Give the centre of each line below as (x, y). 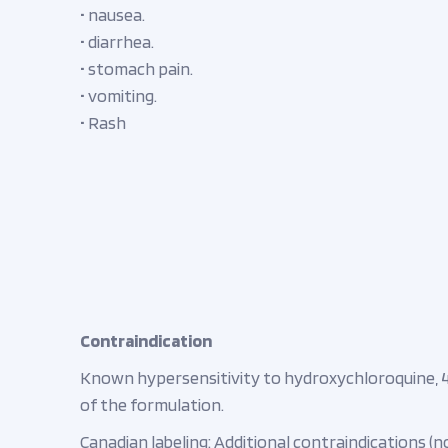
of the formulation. (152, 404)
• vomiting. (118, 95)
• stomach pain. (136, 68)
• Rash (103, 122)
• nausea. (112, 14)
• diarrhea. (117, 41)
